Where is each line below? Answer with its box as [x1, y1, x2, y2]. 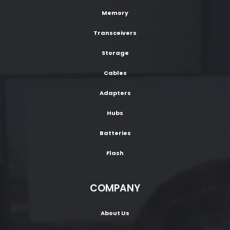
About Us [101, 209, 129, 218]
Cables [103, 69, 127, 78]
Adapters [99, 89, 131, 98]
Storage [101, 49, 129, 57]
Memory [102, 9, 128, 17]
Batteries [99, 129, 131, 138]
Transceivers [93, 29, 137, 37]
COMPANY [90, 181, 140, 196]
